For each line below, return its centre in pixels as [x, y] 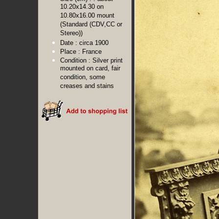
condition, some [83, 77]
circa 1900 [94, 43]
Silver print [108, 60]
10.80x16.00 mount [87, 16]
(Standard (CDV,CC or [91, 25]
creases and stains [87, 86]
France [92, 52]
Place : [70, 52]
